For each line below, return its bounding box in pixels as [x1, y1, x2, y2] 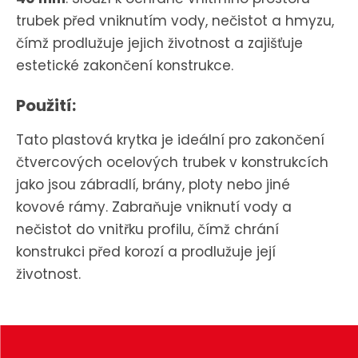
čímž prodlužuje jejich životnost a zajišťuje [15, 34, 303, 54]
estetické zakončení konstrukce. [15, 56, 233, 76]
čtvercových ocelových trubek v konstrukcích [15, 153, 328, 173]
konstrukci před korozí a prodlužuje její [15, 242, 276, 262]
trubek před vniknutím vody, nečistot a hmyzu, [15, 11, 334, 31]
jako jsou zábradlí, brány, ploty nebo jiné [15, 175, 290, 195]
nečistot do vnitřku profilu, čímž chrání [15, 220, 279, 240]
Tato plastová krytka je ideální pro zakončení [15, 130, 324, 150]
